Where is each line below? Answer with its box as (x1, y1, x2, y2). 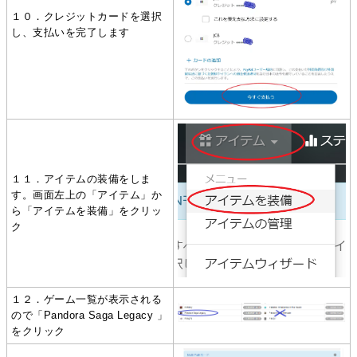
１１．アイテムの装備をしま (11, 172, 151, 185)
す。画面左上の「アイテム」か (11, 188, 163, 201)
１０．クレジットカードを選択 (11, 10, 163, 22)
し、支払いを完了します (11, 25, 130, 38)
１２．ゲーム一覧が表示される (11, 292, 163, 305)
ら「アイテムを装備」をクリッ (11, 204, 163, 217)
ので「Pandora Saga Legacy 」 (11, 308, 168, 321)
